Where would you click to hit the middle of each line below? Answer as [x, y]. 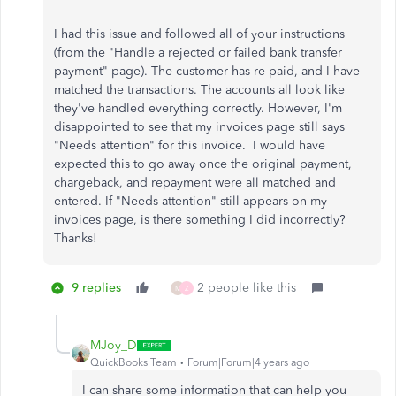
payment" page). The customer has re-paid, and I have [207, 71]
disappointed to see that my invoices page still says [199, 127]
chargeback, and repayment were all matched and [195, 183]
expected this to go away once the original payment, [203, 164]
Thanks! [76, 238]
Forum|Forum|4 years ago [248, 362]
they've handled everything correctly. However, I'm [198, 108]
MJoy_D [114, 345]
